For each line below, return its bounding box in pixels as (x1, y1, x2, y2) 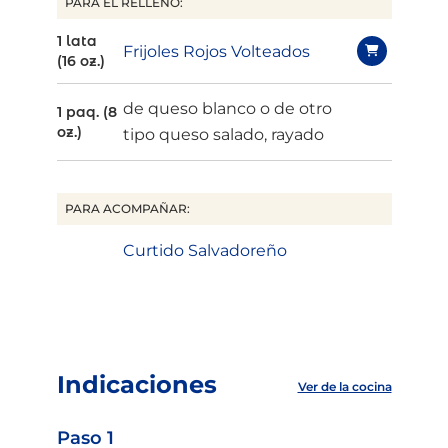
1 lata (56, 32, 97, 51)
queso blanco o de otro (147, 99, 332, 119)
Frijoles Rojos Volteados (122, 41, 310, 61)
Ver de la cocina (297, 379, 392, 395)
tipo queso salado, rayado (122, 125, 324, 145)
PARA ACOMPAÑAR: (64, 201, 190, 217)
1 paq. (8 (56, 103, 117, 122)
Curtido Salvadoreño (122, 241, 287, 261)
